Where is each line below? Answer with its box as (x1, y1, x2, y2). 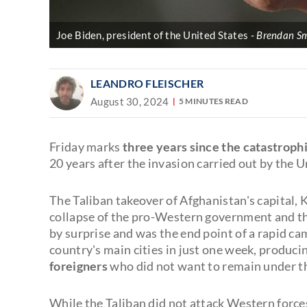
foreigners (49, 258, 108, 273)
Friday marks (49, 138, 123, 154)
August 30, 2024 (90, 95, 169, 108)
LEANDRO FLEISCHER (90, 76, 204, 90)
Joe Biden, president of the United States (56, 28, 249, 41)
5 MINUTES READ (178, 96, 249, 107)
